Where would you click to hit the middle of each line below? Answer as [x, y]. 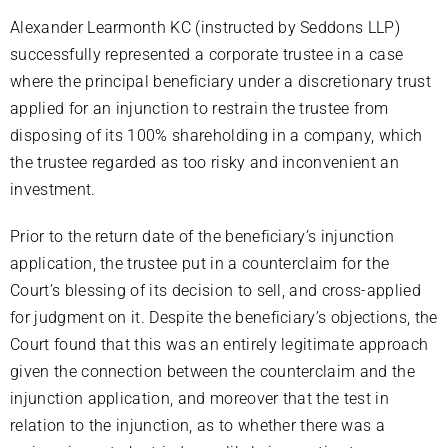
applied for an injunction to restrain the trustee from [199, 109]
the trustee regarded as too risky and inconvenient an [204, 163]
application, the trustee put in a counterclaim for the [200, 264]
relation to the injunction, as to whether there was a [197, 426]
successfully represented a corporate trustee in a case [207, 55]
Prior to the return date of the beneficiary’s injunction [202, 237]
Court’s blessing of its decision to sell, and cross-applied [215, 291]
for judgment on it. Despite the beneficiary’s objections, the [224, 318]
